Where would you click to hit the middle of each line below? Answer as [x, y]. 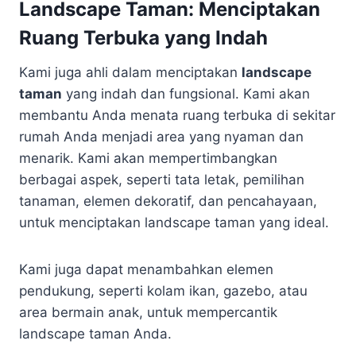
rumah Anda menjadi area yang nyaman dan [161, 137]
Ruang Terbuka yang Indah [143, 38]
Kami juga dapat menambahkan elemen [146, 269]
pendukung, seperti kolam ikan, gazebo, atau [163, 291]
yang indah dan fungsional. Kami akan [186, 94]
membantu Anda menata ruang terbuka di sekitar [177, 115]
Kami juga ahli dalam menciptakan [130, 72]
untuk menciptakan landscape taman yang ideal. [174, 222]
